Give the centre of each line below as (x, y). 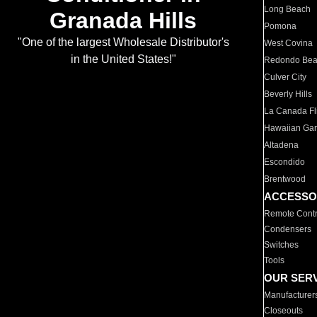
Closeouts (284, 311)
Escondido (285, 162)
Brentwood (285, 179)
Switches (282, 245)
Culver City (286, 77)
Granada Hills (123, 21)
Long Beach (288, 9)
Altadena (282, 145)
